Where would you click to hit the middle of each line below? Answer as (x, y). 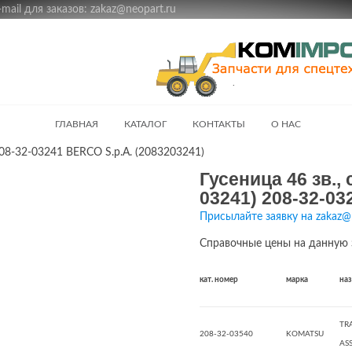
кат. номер (219, 280)
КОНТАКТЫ (219, 124)
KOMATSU (305, 334)
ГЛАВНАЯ (77, 124)
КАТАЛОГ (145, 124)
